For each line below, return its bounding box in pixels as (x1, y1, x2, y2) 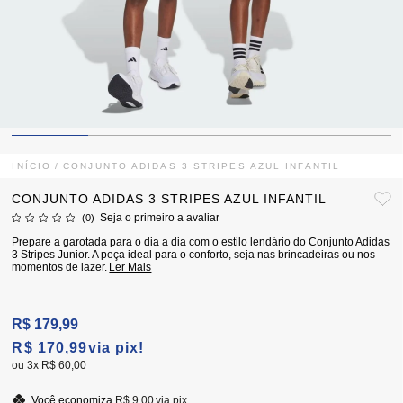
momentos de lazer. (12, 261, 108, 273)
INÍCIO (12, 161, 52, 171)
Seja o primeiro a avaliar (100, 211, 220, 224)
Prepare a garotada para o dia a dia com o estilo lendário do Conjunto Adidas (12, 236, 390, 248)
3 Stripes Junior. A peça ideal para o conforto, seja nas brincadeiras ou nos (12, 248, 376, 261)
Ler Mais (109, 261, 152, 273)
